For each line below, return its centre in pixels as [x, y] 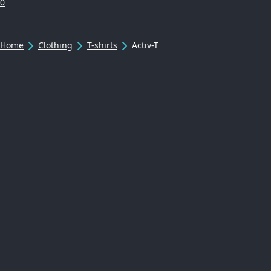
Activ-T [145, 45]
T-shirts [102, 45]
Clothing [55, 45]
